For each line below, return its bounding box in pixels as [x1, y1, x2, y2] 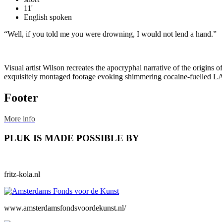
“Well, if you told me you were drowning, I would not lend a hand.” [4, 30, 217, 39]
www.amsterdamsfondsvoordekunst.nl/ [4, 203, 126, 212]
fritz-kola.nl [4, 169, 40, 178]
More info [4, 114, 35, 123]
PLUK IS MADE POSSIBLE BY [4, 132, 139, 143]
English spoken [24, 13, 72, 22]
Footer [4, 91, 38, 105]
